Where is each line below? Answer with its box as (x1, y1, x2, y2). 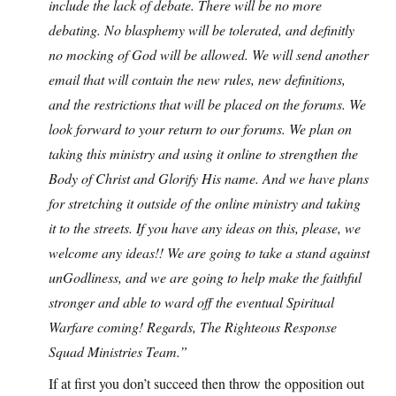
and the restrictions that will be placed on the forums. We (49, 95, 366, 114)
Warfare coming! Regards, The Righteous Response (49, 317, 337, 337)
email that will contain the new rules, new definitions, (49, 70, 346, 89)
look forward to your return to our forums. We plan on (49, 119, 352, 139)
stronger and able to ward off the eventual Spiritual (49, 293, 334, 312)
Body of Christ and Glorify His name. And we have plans (49, 169, 369, 188)
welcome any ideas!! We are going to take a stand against (49, 243, 369, 263)
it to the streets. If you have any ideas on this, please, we (49, 218, 361, 238)
